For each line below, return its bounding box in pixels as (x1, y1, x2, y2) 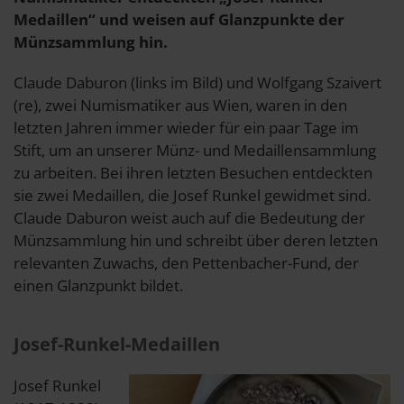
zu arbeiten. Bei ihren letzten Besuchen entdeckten (14, 161, 372, 183)
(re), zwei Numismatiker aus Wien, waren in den (14, 94, 347, 115)
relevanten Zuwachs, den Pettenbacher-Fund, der (14, 252, 359, 273)
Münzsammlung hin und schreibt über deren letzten (14, 229, 378, 251)
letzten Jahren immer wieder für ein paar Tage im (14, 116, 359, 138)
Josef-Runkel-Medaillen (14, 331, 220, 356)
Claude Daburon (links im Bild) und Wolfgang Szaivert (14, 71, 381, 93)
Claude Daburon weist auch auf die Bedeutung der (14, 207, 365, 228)
